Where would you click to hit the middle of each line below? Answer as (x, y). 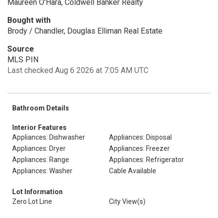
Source (21, 49)
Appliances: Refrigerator (146, 160)
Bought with (29, 20)
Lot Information (37, 192)
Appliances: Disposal (140, 137)
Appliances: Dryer (39, 148)
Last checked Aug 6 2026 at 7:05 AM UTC (78, 70)
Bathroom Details (41, 108)
